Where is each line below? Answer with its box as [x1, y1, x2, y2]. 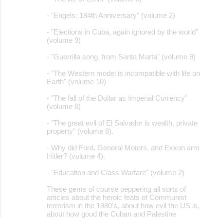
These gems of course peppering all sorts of [47, 184, 186, 193]
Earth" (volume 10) [47, 77, 106, 86]
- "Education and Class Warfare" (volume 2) [47, 168, 184, 177]
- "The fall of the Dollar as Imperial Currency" [47, 93, 187, 102]
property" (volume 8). [47, 127, 113, 135]
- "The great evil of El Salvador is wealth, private [47, 118, 198, 127]
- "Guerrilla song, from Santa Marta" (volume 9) [47, 52, 196, 61]
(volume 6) [47, 102, 81, 110]
